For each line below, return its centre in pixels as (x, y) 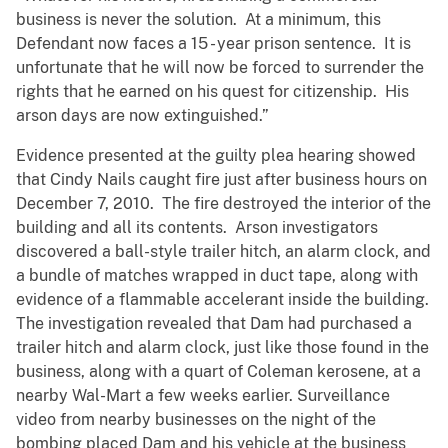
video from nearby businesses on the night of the (196, 420)
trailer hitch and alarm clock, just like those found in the (222, 348)
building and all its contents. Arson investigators (197, 228)
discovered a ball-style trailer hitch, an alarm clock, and (223, 252)
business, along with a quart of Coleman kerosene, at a (218, 372)
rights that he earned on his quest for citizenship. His (212, 92)
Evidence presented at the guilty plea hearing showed (216, 156)
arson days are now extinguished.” (142, 116)
